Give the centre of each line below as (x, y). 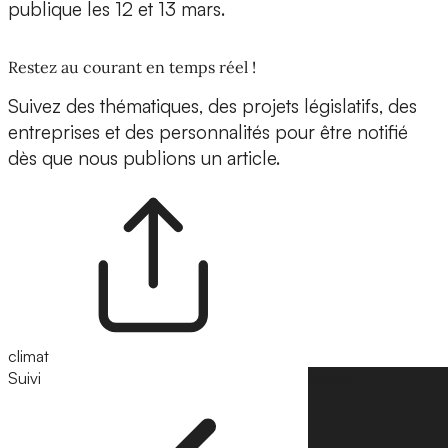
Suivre (330, 378)
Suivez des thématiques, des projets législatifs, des (212, 106)
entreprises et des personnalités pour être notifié (208, 132)
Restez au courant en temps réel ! (132, 67)
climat (28, 356)
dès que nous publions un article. (144, 158)
